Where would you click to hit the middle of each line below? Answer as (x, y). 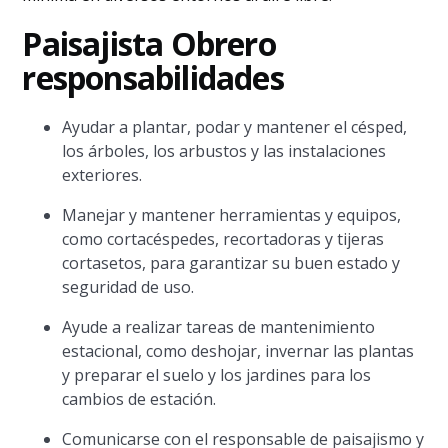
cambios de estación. (139, 399)
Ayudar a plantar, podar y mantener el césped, (235, 127)
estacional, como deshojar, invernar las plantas (238, 351)
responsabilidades (153, 77)
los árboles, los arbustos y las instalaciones (224, 151)
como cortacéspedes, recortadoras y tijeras (223, 239)
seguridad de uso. (128, 287)
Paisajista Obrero (149, 43)
